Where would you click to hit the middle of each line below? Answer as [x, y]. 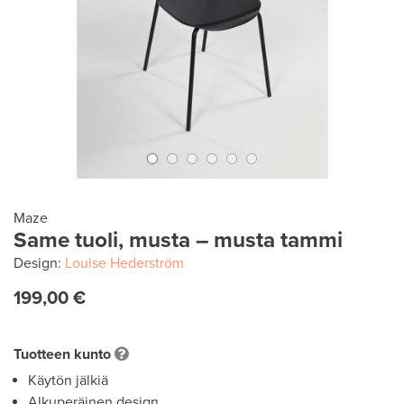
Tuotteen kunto [62, 354]
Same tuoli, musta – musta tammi [178, 240]
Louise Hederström [124, 263]
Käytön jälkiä [68, 381]
